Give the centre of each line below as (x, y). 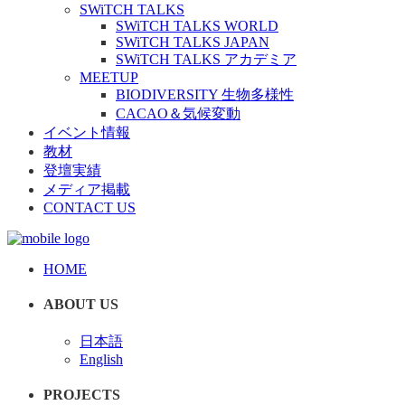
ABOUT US (81, 305)
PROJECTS (82, 394)
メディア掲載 (87, 189)
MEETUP (109, 77)
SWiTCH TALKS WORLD (197, 26)
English (101, 359)
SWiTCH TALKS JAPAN (193, 42)
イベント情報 (87, 132)
